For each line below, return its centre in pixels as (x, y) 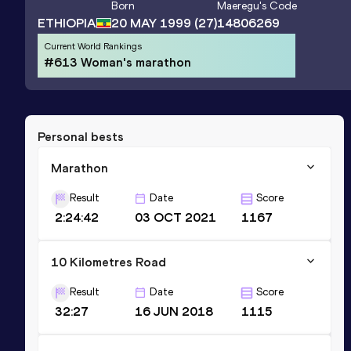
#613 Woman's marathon (118, 62)
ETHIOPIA (67, 23)
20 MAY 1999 (151, 24)
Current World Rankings (93, 46)
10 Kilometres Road (109, 262)
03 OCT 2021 (176, 217)
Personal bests (81, 136)
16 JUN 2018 (174, 311)
